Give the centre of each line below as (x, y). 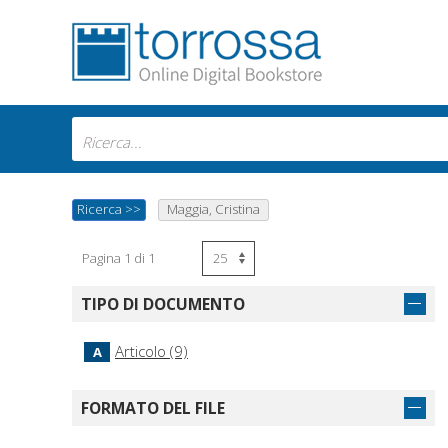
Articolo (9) (151, 351)
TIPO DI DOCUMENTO (163, 304)
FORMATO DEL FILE (153, 408)
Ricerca (101, 209)
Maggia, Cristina (213, 209)
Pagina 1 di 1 (118, 258)
